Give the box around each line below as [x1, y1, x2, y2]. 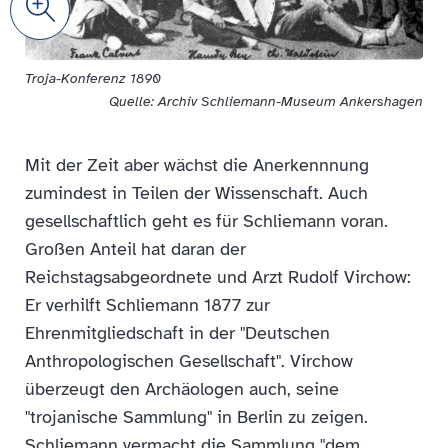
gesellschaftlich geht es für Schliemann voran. [25, 209, 388, 232]
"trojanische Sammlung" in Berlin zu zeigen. [25, 405, 368, 428]
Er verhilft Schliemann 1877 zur [25, 293, 270, 316]
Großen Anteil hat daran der [25, 237, 246, 260]
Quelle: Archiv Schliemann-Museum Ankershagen [109, 92, 423, 110]
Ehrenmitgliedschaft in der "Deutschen [25, 321, 330, 344]
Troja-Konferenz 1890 [25, 69, 161, 87]
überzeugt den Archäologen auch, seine [25, 377, 339, 400]
